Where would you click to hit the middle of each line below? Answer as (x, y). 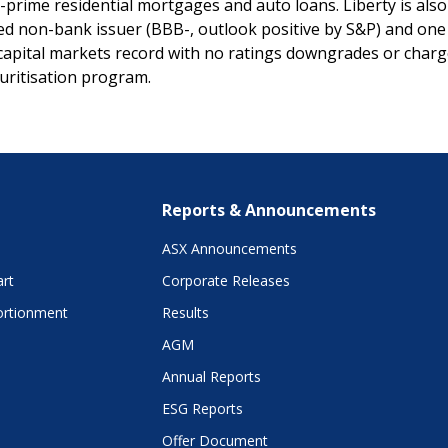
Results (185, 312)
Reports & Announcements (269, 210)
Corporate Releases (226, 280)
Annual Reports (211, 376)
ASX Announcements (229, 248)
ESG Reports (202, 408)
